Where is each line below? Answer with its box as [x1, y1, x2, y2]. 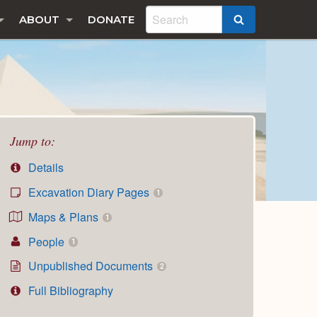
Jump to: [10, 132, 55, 149]
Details [25, 159, 64, 176]
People [25, 233, 68, 250]
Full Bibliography [25, 282, 114, 299]
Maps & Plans [25, 208, 102, 225]
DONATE [88, 13, 134, 26]
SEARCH [244, 13, 290, 28]
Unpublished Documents [25, 258, 156, 275]
